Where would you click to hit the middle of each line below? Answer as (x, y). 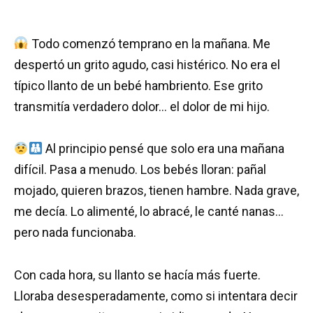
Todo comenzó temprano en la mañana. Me (149, 43)
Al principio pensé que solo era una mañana (163, 149)
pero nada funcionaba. (75, 233)
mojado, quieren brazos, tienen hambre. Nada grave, (156, 191)
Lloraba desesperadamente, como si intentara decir (156, 296)
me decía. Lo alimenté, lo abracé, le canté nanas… (149, 212)
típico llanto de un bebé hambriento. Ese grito (138, 85)
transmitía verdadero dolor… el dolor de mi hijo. (142, 106)
